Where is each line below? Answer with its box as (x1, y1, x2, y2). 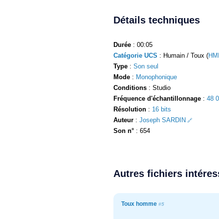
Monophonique (136, 73, 177, 81)
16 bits (152, 105, 171, 113)
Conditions (113, 84, 147, 91)
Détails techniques (113, 14, 200, 25)
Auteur (113, 116, 133, 124)
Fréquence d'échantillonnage (113, 94, 201, 102)
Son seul (133, 62, 158, 70)
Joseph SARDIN (139, 116, 186, 124)
